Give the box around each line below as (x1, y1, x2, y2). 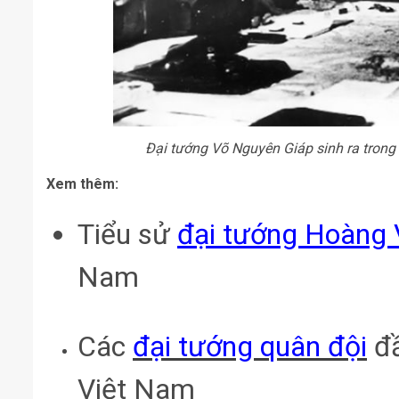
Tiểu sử (77, 216, 177, 251)
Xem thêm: (46, 175, 118, 192)
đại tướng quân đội (133, 329, 367, 363)
